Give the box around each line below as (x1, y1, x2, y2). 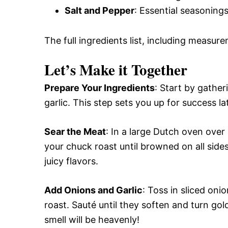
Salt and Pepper (65, 5, 134, 16)
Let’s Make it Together (44, 59, 187, 80)
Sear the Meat (44, 126, 106, 137)
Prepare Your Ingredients (44, 82, 155, 93)
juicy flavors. (44, 155, 98, 166)
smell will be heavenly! (44, 214, 139, 225)
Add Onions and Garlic (44, 184, 142, 195)
